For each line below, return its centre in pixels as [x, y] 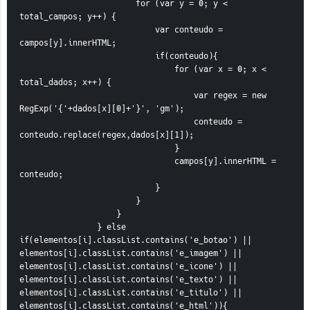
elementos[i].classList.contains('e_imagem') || [131, 254]
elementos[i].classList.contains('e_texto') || [128, 280]
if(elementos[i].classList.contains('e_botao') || [136, 240]
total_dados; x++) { [65, 83]
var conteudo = [87, 30]
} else [58, 227]
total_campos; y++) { [68, 17]
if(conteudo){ [186, 56]
